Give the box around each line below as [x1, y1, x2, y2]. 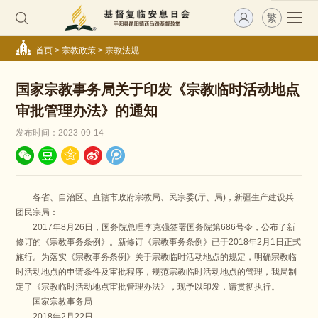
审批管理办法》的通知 [16, 103, 158, 119]
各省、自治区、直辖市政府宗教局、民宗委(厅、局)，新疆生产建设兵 [16, 192, 295, 203]
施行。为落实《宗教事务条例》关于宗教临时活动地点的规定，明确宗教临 [16, 252, 297, 263]
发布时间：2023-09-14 [16, 128, 104, 138]
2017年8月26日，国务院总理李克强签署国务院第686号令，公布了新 [16, 222, 296, 233]
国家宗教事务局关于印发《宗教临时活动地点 [16, 82, 300, 98]
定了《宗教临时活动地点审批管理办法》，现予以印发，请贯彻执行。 [16, 282, 280, 292]
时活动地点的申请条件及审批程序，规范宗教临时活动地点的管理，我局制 [16, 267, 297, 278]
